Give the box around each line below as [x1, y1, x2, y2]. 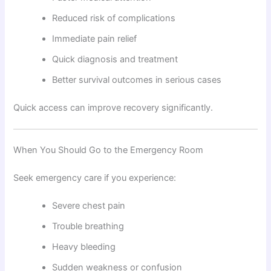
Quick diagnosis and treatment [52, 53, 178, 65]
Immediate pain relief [52, 33, 137, 44]
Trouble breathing [52, 220, 125, 232]
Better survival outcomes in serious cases [52, 74, 222, 85]
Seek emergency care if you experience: [13, 172, 177, 183]
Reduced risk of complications [52, 12, 176, 24]
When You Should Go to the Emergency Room [13, 144, 204, 155]
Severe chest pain [52, 200, 126, 211]
